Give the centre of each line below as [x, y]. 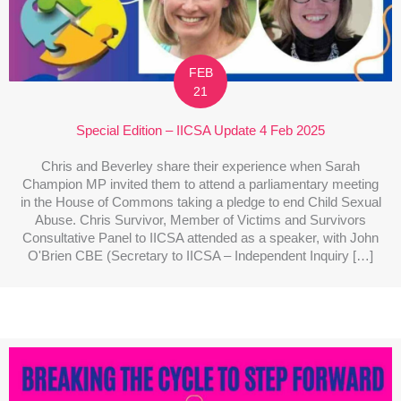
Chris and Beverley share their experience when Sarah [200, 167]
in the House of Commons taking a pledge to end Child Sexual [200, 203]
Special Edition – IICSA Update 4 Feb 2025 [200, 131]
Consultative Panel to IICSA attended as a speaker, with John [200, 239]
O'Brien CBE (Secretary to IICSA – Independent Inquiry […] [200, 256]
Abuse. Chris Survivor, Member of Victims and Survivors [200, 221]
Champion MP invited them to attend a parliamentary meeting [200, 185]
